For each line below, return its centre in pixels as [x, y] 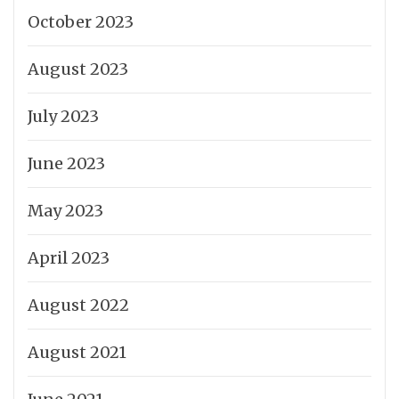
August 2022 [78, 305]
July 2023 [63, 116]
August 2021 [77, 352]
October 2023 [81, 21]
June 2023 [66, 163]
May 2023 [65, 210]
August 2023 [78, 69]
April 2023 [69, 257]
